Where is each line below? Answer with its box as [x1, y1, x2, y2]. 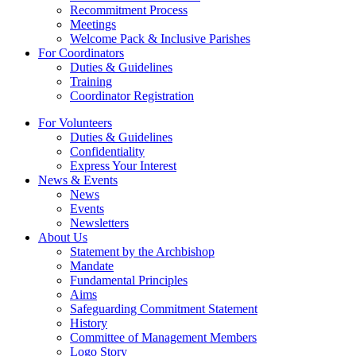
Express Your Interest [70, 159, 176, 173]
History [70, 316, 107, 331]
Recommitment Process [70, 3, 188, 17]
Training [70, 75, 112, 89]
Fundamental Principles [70, 273, 188, 288]
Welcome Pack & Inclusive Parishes [70, 32, 250, 46]
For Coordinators [38, 46, 124, 60]
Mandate [70, 259, 114, 273]
